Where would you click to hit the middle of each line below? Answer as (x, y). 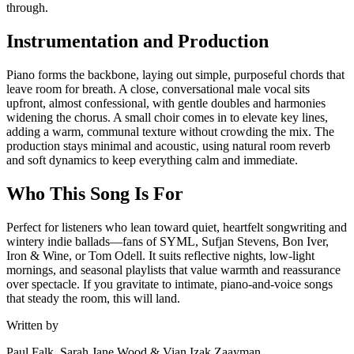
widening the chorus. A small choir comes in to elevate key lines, (167, 118)
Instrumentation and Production (137, 41)
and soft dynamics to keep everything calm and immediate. (152, 160)
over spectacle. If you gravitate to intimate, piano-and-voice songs (169, 284)
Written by (32, 325)
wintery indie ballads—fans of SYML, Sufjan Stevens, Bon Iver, (168, 241)
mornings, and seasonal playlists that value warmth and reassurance (173, 269)
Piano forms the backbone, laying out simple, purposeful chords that (175, 75)
